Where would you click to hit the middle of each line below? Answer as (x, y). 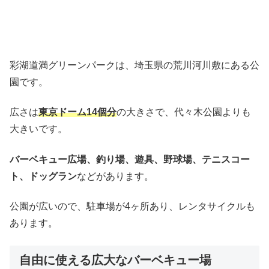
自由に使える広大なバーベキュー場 (115, 260)
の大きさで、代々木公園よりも (184, 112)
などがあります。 (115, 176)
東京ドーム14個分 (77, 112)
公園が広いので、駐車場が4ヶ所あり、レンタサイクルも (132, 207)
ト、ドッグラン (43, 176)
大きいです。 (38, 129)
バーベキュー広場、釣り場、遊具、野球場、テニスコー (130, 159)
